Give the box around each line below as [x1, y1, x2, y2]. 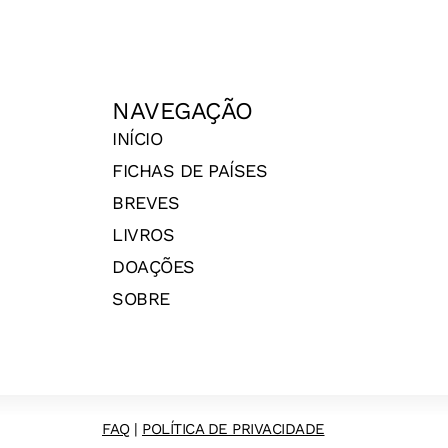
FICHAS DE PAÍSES [112, 160, 267, 182]
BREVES [112, 192, 179, 214]
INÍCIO [112, 128, 162, 150]
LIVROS [112, 224, 174, 246]
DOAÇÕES [112, 256, 195, 278]
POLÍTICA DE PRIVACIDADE [142, 420, 325, 439]
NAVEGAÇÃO [112, 97, 253, 126]
